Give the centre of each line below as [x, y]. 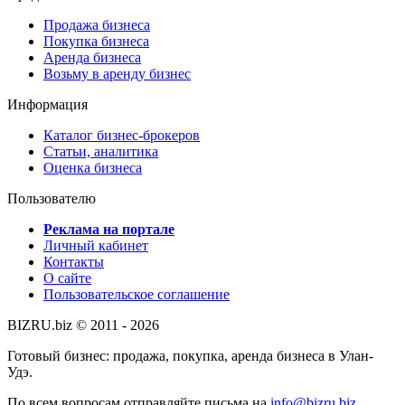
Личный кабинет [96, 245]
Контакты [74, 261]
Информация [47, 104]
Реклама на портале [109, 229]
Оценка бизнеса [93, 167]
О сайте [67, 278]
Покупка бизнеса [96, 41]
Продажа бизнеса [97, 24]
